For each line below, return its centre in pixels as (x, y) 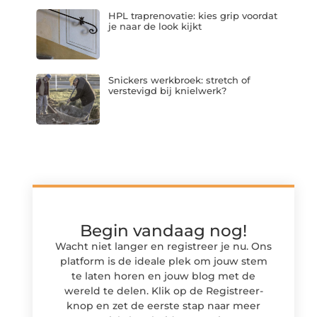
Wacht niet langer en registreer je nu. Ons (163, 246)
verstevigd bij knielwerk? (167, 91)
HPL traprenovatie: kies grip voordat (192, 15)
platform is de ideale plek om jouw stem (163, 261)
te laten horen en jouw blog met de (163, 276)
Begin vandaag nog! (163, 230)
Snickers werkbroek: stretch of (179, 80)
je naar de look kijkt (155, 26)
